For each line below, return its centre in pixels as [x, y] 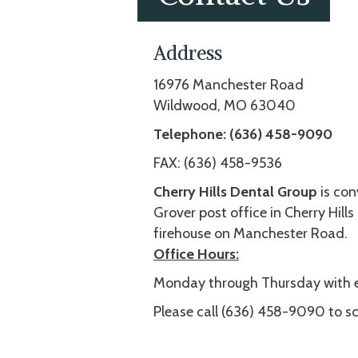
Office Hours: [196, 255]
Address [188, 53]
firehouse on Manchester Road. [251, 234]
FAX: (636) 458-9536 [218, 163]
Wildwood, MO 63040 [225, 106]
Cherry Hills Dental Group [237, 192]
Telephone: [190, 135]
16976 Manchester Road [229, 85]
